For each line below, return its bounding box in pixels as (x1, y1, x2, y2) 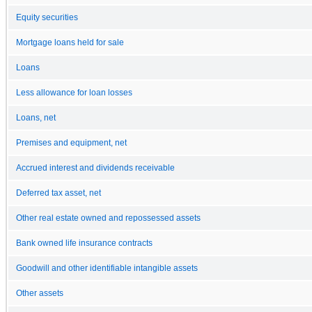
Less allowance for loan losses (16, 88, 132, 97)
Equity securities (16, 13, 78, 22)
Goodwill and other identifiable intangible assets (16, 263, 198, 272)
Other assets (16, 288, 63, 297)
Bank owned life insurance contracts (16, 238, 153, 247)
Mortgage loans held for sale (16, 38, 124, 47)
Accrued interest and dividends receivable (16, 163, 175, 172)
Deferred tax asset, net (16, 188, 101, 197)
